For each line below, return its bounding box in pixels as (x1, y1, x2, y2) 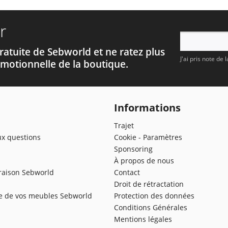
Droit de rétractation (114, 179, 184, 189)
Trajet (114, 120, 134, 130)
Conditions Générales (114, 202, 187, 212)
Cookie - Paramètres (114, 132, 182, 142)
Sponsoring (114, 144, 153, 154)
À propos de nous (114, 155, 174, 165)
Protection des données (114, 190, 194, 201)
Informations (114, 100, 181, 115)
